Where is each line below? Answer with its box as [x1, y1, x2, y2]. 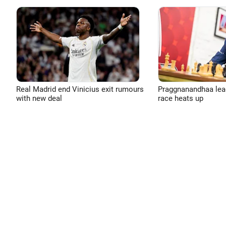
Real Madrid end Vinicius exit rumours [16, 85, 144, 94]
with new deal [16, 94, 62, 103]
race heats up [157, 94, 203, 103]
